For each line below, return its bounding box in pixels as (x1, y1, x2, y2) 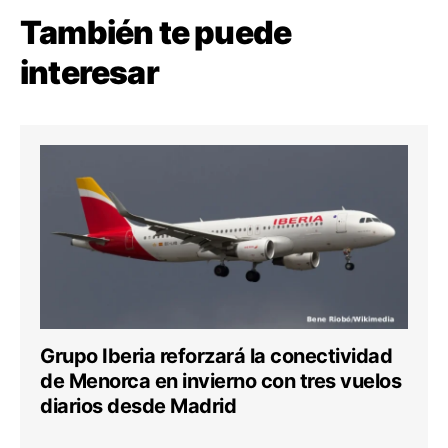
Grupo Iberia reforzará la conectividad (40, 344, 392, 368)
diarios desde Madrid (40, 394, 236, 418)
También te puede (20, 13, 292, 52)
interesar (20, 53, 159, 92)
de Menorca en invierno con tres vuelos (40, 369, 401, 393)
